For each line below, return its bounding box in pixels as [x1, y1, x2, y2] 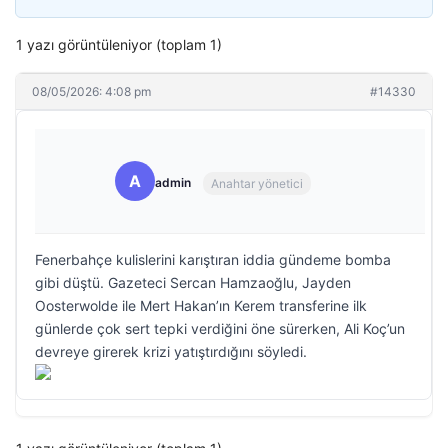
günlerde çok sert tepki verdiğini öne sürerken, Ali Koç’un [35, 320, 405, 337]
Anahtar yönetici [211, 175, 303, 191]
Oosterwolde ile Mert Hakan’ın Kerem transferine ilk [35, 297, 367, 314]
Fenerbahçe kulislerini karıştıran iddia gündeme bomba [35, 251, 391, 268]
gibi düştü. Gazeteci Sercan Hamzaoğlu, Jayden [35, 274, 351, 291]
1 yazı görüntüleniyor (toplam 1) [16, 36, 222, 53]
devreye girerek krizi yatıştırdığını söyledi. [35, 343, 307, 360]
